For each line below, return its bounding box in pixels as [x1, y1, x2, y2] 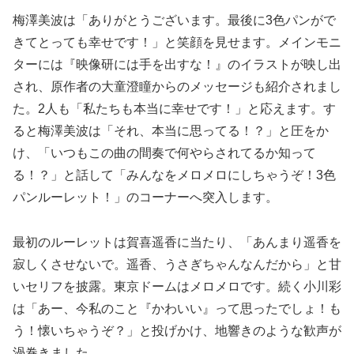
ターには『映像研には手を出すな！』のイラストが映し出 [13, 58, 341, 72]
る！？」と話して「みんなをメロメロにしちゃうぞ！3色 [13, 168, 336, 183]
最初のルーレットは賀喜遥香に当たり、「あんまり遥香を [13, 235, 341, 250]
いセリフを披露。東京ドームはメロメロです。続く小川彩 [13, 280, 341, 294]
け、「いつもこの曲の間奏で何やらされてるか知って [13, 146, 316, 160]
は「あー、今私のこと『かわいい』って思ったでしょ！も [13, 302, 341, 316]
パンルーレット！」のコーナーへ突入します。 [13, 190, 278, 205]
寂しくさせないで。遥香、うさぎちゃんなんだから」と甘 [13, 258, 341, 272]
